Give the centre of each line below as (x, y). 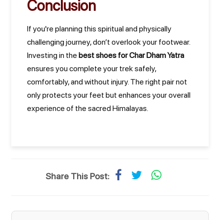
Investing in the (53, 55)
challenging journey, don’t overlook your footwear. (109, 42)
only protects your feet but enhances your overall (109, 95)
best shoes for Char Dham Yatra (131, 55)
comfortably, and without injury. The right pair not (107, 82)
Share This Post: (77, 176)
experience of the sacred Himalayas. (88, 108)
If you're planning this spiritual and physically (99, 29)
